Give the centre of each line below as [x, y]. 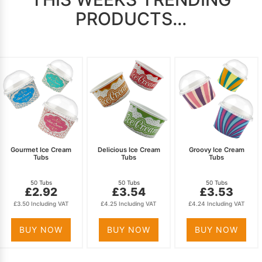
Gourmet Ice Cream [41, 149]
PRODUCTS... [131, 18]
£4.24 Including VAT [216, 204]
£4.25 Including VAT [129, 204]
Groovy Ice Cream [216, 149]
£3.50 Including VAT [41, 204]
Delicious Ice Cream [129, 149]
